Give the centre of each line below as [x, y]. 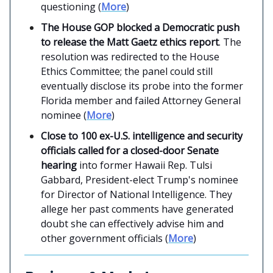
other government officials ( [105, 238]
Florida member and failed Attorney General [141, 100]
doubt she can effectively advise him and [132, 223]
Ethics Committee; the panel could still [127, 71]
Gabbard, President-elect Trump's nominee [140, 179]
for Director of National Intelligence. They [136, 194]
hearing [59, 165]
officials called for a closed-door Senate [130, 150]
